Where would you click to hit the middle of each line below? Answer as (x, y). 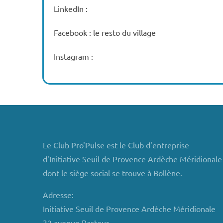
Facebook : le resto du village (105, 32)
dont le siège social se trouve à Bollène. (112, 173)
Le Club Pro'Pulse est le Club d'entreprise (116, 145)
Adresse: (58, 195)
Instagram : (74, 56)
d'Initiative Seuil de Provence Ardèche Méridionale (132, 159)
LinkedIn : (71, 8)
